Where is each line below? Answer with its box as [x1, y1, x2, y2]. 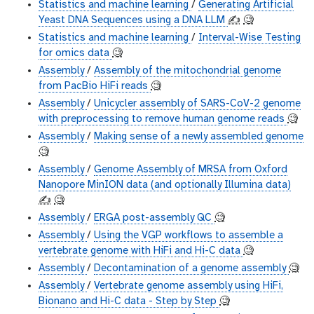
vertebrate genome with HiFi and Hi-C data [39, 245, 243, 257]
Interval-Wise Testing [198, 32, 301, 44]
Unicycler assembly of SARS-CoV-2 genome [94, 98, 301, 110]
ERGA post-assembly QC [94, 212, 214, 224]
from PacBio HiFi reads [39, 81, 151, 93]
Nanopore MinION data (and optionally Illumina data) [39, 179, 291, 191]
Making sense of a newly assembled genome [94, 131, 303, 143]
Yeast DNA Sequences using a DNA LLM [39, 15, 228, 27]
